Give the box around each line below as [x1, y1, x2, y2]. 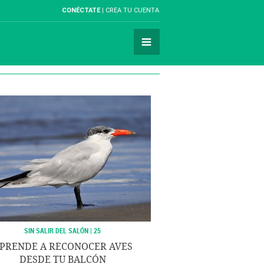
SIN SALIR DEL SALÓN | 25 [24, 226, 101, 235]
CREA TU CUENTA [105, 6, 159, 14]
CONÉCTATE [62, 6, 100, 14]
